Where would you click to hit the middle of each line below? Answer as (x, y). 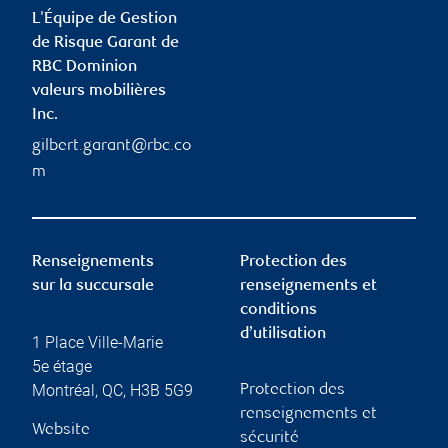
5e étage (62, 366)
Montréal (63, 390)
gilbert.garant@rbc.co (111, 146)
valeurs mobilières (99, 91)
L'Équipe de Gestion (104, 19)
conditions (278, 310)
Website (61, 430)
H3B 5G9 (161, 390)
